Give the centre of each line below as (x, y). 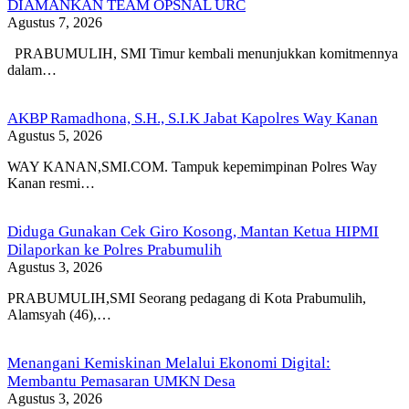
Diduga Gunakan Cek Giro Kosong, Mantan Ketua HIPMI (193, 231)
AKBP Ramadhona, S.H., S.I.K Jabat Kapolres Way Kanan (193, 118)
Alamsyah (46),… (59, 314)
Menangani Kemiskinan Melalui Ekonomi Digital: (169, 362)
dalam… (32, 69)
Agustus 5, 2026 (55, 135)
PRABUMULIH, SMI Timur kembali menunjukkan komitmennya (203, 53)
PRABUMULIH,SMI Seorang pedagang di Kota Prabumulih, (187, 298)
